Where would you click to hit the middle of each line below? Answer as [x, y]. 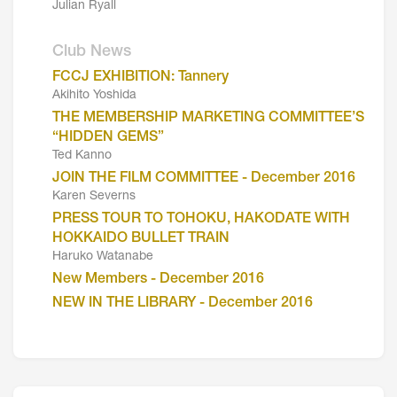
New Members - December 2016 [158, 280]
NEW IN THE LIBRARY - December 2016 [183, 304]
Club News [92, 52]
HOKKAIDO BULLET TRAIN [141, 239]
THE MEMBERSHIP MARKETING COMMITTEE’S [208, 118]
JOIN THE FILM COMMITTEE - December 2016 [204, 179]
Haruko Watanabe [103, 257]
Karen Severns [94, 196]
